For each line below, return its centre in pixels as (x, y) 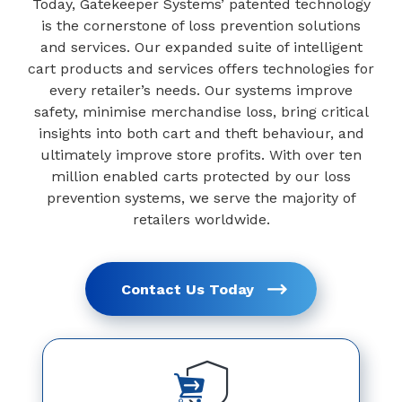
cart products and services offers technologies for (201, 69)
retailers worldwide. (201, 219)
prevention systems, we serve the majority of (201, 198)
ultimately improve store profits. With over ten (201, 155)
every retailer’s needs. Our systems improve (201, 90)
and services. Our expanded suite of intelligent (201, 47)
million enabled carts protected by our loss (201, 176)
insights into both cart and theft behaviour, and (201, 133)
